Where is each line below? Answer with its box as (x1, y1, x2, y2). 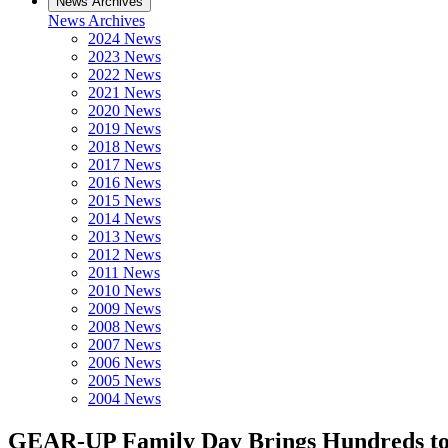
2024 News (88, 30, 161, 47)
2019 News (88, 120, 161, 137)
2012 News (88, 246, 161, 263)
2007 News (88, 336, 161, 353)
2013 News (88, 228, 161, 245)
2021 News (88, 84, 161, 101)
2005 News (88, 372, 161, 389)
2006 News (88, 354, 161, 371)
